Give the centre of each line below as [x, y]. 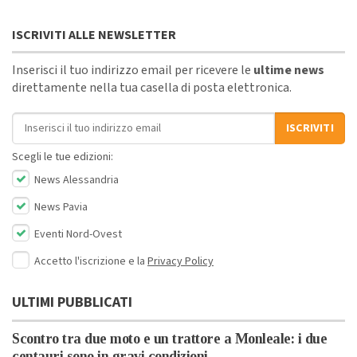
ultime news [289, 71]
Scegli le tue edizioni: [63, 157]
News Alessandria [75, 180]
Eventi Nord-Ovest [77, 235]
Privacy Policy [180, 262]
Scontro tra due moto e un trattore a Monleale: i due [169, 339]
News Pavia [60, 208]
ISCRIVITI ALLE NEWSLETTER [94, 35]
